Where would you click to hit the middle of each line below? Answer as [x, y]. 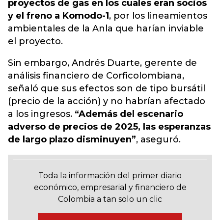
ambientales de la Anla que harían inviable [106, 28]
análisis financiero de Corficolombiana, [96, 76]
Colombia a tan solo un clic [110, 199]
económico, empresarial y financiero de [110, 187]
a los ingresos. [40, 114]
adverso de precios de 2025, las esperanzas [109, 127]
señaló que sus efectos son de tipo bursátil [107, 88]
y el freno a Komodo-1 [58, 16]
